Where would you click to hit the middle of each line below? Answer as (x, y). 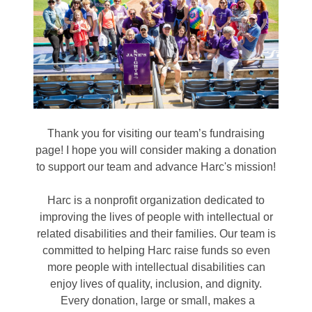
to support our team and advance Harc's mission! (156, 167)
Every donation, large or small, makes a (156, 301)
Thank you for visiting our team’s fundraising (156, 134)
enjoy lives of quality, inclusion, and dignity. (156, 284)
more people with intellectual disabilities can (156, 267)
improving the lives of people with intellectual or (156, 217)
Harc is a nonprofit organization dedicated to (156, 201)
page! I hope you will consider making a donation (156, 150)
